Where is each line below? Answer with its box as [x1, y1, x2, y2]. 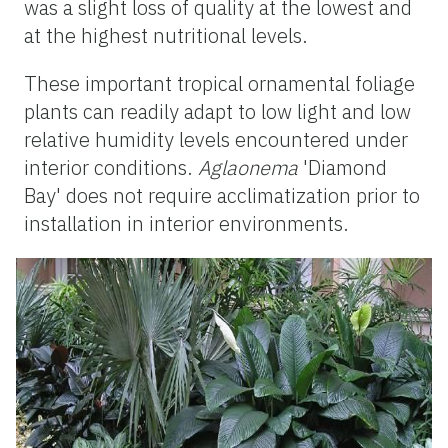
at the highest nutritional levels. [24, 21, 308, 49]
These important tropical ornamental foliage [24, 69, 415, 97]
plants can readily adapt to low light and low [24, 97, 411, 125]
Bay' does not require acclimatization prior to [24, 181, 420, 209]
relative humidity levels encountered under [24, 125, 408, 153]
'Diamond [298, 153, 387, 181]
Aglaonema [198, 153, 298, 181]
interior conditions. [24, 153, 198, 181]
